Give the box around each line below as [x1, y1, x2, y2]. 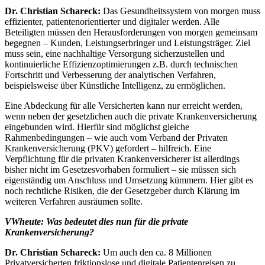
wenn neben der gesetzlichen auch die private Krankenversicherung [5, 111, 257, 122]
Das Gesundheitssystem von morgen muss [101, 6, 260, 17]
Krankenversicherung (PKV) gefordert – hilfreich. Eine [5, 143, 211, 154]
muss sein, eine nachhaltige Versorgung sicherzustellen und [5, 49, 225, 59]
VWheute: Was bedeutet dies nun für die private [5, 216, 188, 227]
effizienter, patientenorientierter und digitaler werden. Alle [5, 17, 219, 27]
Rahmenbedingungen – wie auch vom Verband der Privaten [5, 132, 228, 143]
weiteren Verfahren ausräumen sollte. [5, 196, 143, 207]
